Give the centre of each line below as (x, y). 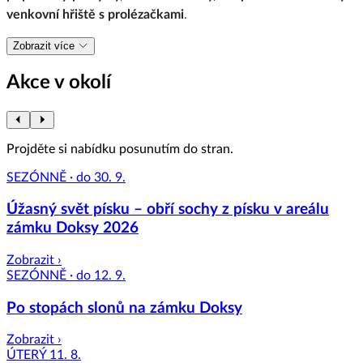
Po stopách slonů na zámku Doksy (124, 308)
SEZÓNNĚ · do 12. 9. (66, 276)
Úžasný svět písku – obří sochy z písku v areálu (168, 210)
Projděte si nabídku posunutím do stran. (120, 149)
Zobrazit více (45, 45)
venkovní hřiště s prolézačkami (95, 14)
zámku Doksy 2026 (73, 228)
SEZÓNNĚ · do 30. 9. (66, 177)
